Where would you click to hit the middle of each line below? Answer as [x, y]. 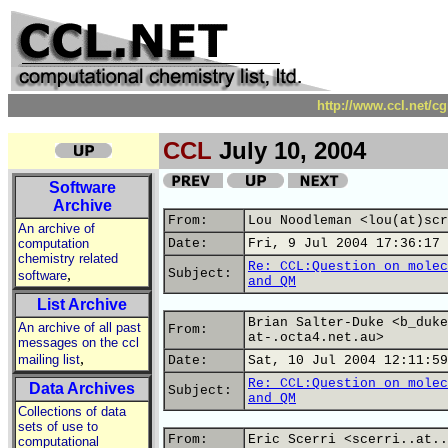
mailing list [49, 359]
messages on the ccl [78, 342]
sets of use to [58, 426]
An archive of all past [79, 327]
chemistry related [68, 258]
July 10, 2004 [289, 150]
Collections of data [72, 411]
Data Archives [82, 388]
